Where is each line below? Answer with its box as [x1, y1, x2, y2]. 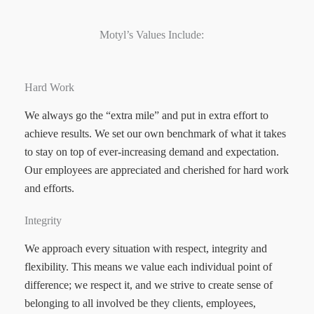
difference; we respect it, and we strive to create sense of [25, 279, 273, 292]
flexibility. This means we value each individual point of [25, 261, 272, 273]
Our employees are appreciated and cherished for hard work [25, 164, 289, 177]
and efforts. [25, 182, 74, 195]
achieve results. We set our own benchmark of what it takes [25, 128, 286, 140]
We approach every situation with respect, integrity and [25, 243, 267, 255]
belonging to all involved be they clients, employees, [25, 297, 256, 310]
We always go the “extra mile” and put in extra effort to [25, 109, 268, 122]
